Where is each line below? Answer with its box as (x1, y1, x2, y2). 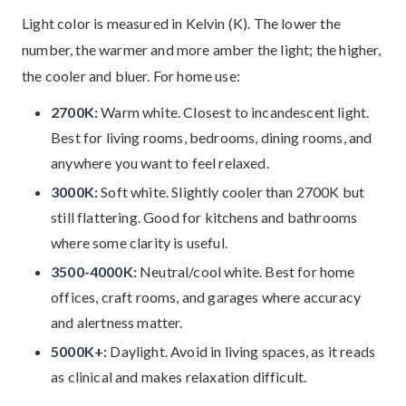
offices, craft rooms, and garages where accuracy (51, 288, 362, 305)
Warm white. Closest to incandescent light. (98, 103, 370, 121)
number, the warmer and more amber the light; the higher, (22, 41, 382, 58)
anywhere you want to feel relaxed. (51, 154, 269, 171)
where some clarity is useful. (51, 234, 227, 251)
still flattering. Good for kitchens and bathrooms (51, 208, 358, 226)
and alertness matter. (51, 314, 183, 331)
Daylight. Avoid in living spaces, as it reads (107, 343, 376, 360)
